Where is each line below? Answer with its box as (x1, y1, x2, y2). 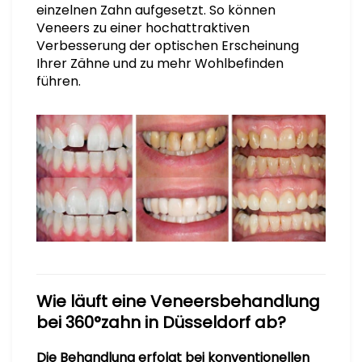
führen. (36, 71, 81, 90)
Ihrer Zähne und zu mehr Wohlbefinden (36, 53, 284, 73)
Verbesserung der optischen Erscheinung (36, 36, 299, 55)
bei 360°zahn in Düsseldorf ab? (36, 310, 286, 334)
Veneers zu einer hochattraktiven (36, 18, 250, 37)
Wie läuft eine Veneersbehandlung (36, 289, 320, 313)
